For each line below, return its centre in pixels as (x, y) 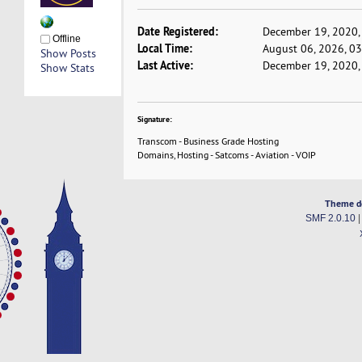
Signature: (155, 119)
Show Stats (67, 68)
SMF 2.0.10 (330, 218)
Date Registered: (178, 32)
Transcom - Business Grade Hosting (208, 141)
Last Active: (166, 65)
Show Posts (68, 54)
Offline (65, 39)
